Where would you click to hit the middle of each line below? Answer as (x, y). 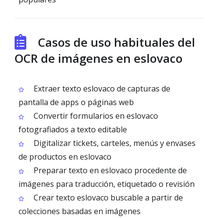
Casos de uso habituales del (117, 42)
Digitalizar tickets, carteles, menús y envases (114, 143)
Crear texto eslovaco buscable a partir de (107, 198)
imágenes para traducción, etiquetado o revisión (107, 184)
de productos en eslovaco (65, 157)
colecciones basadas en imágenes (80, 211)
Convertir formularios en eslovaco (95, 116)
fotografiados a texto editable (73, 129)
